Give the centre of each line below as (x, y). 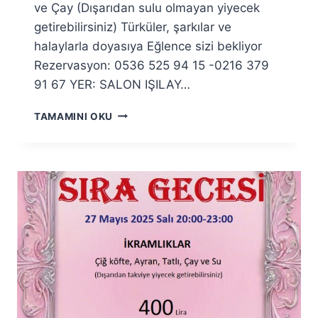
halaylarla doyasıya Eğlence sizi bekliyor (148, 46)
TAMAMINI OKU (74, 116)
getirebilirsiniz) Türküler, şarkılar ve (133, 27)
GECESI (132, 143)
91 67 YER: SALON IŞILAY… (112, 84)
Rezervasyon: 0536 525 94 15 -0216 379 (152, 65)
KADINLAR (140, 113)
